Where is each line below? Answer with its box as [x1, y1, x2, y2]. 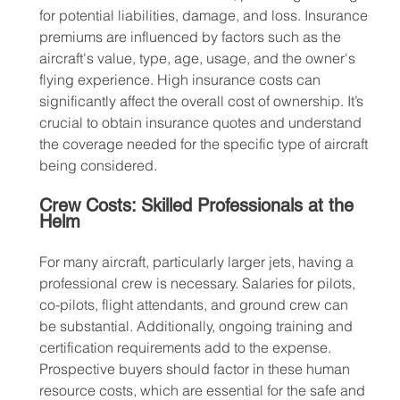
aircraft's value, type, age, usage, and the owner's [38, 49, 359, 68]
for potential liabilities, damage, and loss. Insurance [38, 6, 371, 25]
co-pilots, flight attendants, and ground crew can [38, 296, 352, 314]
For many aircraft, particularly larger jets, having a [38, 253, 357, 271]
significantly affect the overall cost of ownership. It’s [38, 92, 367, 111]
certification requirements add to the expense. [38, 338, 335, 357]
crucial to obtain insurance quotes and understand [38, 113, 365, 132]
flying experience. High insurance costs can [38, 71, 324, 89]
